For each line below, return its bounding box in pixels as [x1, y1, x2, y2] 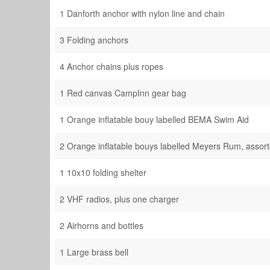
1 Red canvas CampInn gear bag [60, 87, 186, 99]
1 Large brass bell [60, 246, 128, 258]
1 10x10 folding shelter [60, 166, 146, 178]
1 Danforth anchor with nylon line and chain [60, 7, 225, 19]
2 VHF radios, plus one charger [60, 193, 179, 205]
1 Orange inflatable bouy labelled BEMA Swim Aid [60, 113, 249, 125]
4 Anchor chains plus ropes [60, 60, 163, 72]
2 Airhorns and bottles [60, 219, 143, 231]
